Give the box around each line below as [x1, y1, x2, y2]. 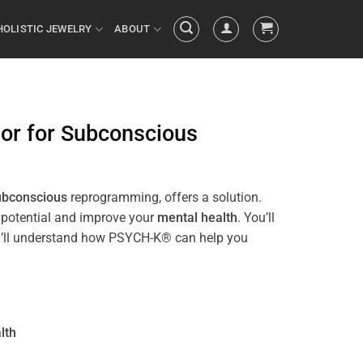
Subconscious [61, 120, 198, 147]
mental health [157, 210, 237, 226]
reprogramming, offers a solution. [67, 190, 262, 206]
